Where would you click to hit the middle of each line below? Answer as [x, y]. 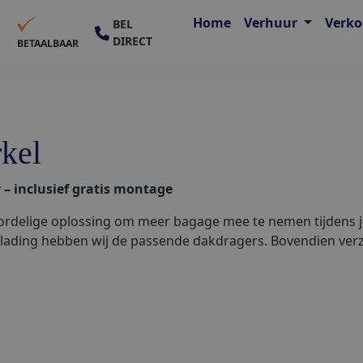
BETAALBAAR [48, 43]
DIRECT [133, 41]
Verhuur [273, 23]
